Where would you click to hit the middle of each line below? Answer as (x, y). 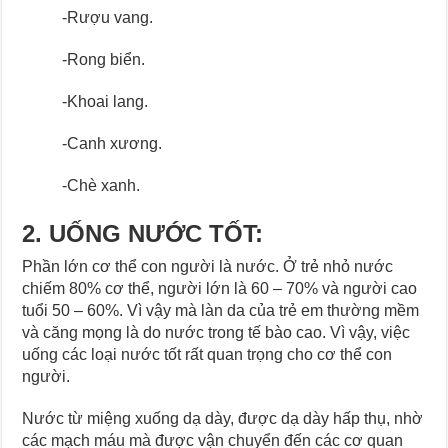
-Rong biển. (104, 59)
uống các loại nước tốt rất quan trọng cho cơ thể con (207, 354)
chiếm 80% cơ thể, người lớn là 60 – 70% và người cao (220, 288)
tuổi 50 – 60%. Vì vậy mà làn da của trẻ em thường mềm (221, 310)
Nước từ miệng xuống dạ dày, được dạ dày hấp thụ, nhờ (223, 418)
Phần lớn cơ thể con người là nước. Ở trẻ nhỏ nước (208, 266)
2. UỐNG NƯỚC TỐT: (143, 233)
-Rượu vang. (108, 17)
